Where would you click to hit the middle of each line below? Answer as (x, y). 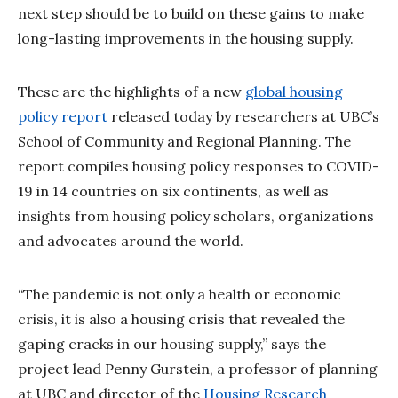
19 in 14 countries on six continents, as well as (173, 191)
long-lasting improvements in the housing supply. (186, 38)
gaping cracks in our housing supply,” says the (172, 343)
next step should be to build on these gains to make (191, 13)
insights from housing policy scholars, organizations (196, 215)
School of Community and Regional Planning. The (184, 141)
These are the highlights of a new (131, 91)
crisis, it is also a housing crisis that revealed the (181, 318)
